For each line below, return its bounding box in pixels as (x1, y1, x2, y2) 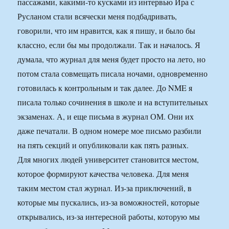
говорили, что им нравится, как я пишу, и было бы (17, 25, 196, 36)
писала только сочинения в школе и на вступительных (17, 97, 209, 108)
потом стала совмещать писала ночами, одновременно (17, 68, 208, 79)
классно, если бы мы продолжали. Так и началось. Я (17, 39, 201, 51)
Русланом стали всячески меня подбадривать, (17, 11, 177, 22)
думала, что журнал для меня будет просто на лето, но (17, 54, 206, 65)
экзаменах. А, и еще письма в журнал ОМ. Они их (17, 111, 194, 122)
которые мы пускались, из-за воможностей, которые (17, 197, 200, 208)
